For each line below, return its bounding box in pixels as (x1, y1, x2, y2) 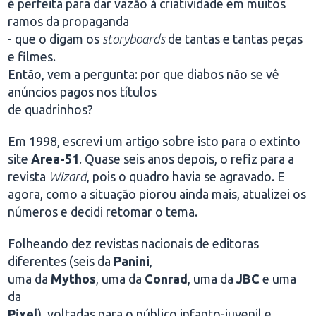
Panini (114, 254, 150, 268)
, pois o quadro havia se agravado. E (87, 169, 286, 183)
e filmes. (8, 49, 56, 63)
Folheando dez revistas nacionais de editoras (8, 236, 260, 250)
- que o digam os (8, 32, 103, 46)
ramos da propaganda (8, 14, 130, 28)
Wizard (49, 169, 87, 183)
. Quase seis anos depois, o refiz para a (79, 152, 295, 166)
